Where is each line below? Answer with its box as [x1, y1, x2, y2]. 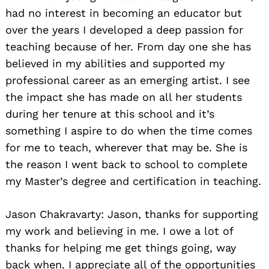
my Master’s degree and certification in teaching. [5, 174, 261, 187]
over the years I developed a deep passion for [5, 23, 243, 36]
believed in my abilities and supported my [5, 56, 225, 70]
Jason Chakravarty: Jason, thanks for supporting [5, 207, 258, 220]
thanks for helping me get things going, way [5, 241, 236, 254]
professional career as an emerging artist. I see [5, 73, 250, 86]
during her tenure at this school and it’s [5, 107, 214, 120]
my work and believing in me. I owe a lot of [5, 224, 233, 237]
